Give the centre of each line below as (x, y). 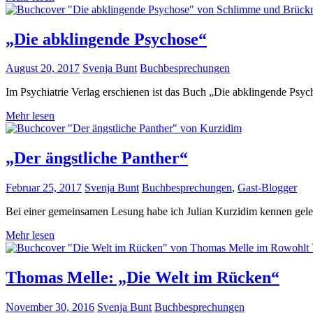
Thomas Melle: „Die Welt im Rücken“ (143, 278)
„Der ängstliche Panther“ (97, 158)
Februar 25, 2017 (44, 188)
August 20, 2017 (43, 68)
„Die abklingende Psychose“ (106, 39)
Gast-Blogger (267, 188)
